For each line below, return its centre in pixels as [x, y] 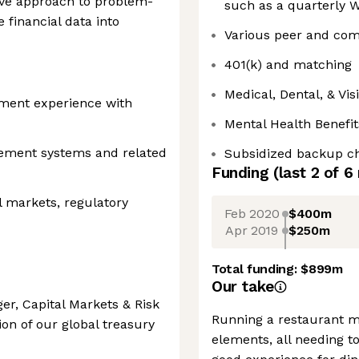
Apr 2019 [252, 230]
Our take [243, 286]
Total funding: [256, 269]
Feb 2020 [252, 213]
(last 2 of [308, 173]
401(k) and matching [288, 65]
